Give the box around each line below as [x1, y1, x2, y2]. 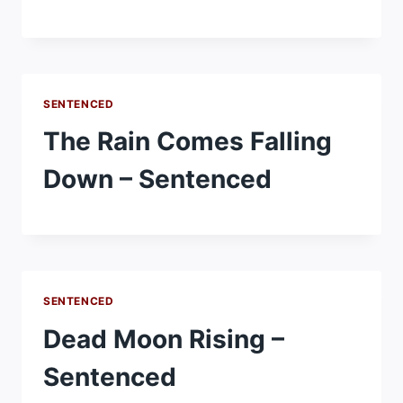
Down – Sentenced [43, 164, 272, 195]
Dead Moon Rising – [43, 324, 284, 355]
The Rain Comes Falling [43, 126, 332, 157]
